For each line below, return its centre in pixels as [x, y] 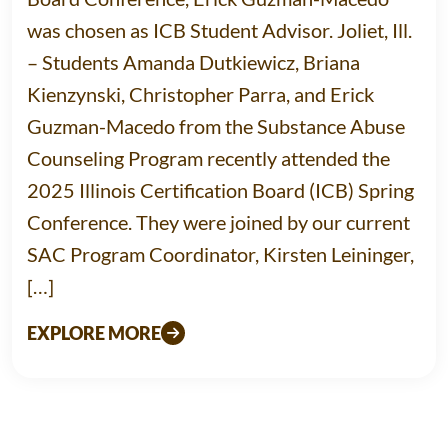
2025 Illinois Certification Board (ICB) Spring [220, 190]
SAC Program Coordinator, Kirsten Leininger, [220, 254]
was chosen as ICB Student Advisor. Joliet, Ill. [219, 30]
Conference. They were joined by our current [218, 222]
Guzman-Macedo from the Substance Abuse [216, 126]
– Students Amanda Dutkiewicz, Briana [193, 62]
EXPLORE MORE [94, 333]
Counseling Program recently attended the [208, 158]
